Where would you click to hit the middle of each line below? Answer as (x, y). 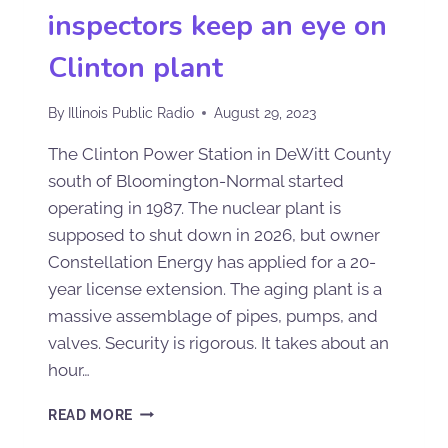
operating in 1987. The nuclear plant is (194, 207)
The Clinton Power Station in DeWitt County (219, 153)
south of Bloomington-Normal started (196, 180)
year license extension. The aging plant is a (215, 288)
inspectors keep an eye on (217, 26)
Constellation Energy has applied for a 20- (212, 261)
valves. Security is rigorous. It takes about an (218, 342)
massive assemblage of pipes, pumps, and (213, 315)
